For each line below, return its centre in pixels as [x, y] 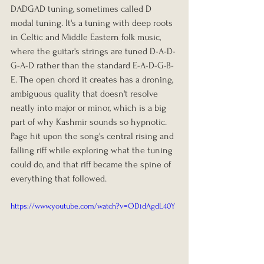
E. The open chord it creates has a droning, [93, 79]
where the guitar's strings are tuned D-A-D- [93, 51]
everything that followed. [59, 178]
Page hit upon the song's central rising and [93, 136]
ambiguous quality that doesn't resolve [85, 93]
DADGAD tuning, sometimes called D [82, 9]
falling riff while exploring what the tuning [93, 150]
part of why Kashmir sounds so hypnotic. [90, 122]
